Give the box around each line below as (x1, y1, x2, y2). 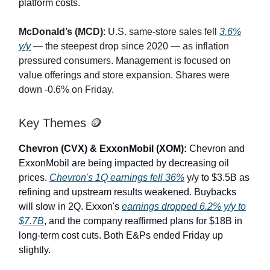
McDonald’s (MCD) (19, 27, 103, 37)
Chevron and (189, 143, 245, 154)
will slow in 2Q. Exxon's (19, 201, 122, 212)
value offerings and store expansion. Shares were (19, 70, 230, 81)
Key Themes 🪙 (19, 116, 105, 130)
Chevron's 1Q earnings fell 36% (49, 172, 184, 183)
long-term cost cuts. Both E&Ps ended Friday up (19, 230, 223, 241)
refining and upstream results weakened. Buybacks (19, 187, 236, 198)
